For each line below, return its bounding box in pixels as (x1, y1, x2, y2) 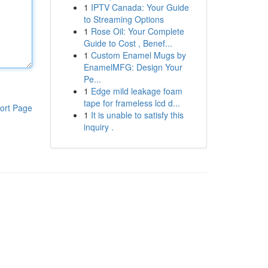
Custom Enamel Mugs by (90, 49, 186, 61)
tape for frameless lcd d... (83, 97, 180, 109)
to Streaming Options (83, 13, 164, 25)
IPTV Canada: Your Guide (90, 1, 189, 13)
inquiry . (83, 121, 114, 133)
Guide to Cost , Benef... (83, 37, 172, 49)
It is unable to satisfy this (90, 109, 184, 121)
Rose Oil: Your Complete (90, 25, 184, 37)
